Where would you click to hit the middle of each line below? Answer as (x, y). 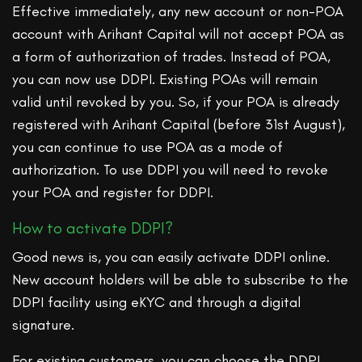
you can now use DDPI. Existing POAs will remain (165, 80)
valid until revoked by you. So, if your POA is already (176, 102)
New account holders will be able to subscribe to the (181, 280)
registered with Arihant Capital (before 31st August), (179, 125)
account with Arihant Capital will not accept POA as (179, 34)
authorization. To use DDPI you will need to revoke (170, 170)
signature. (46, 325)
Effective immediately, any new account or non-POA (178, 12)
